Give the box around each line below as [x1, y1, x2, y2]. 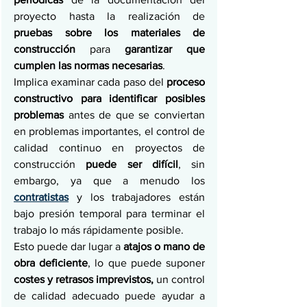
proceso [163, 76, 206, 88]
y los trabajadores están [76, 191, 205, 203]
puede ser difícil [86, 158, 178, 170]
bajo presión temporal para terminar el [14, 208, 205, 219]
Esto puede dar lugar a [14, 241, 123, 252]
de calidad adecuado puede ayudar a [14, 290, 205, 302]
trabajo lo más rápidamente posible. [14, 224, 186, 236]
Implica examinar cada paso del [14, 76, 164, 88]
